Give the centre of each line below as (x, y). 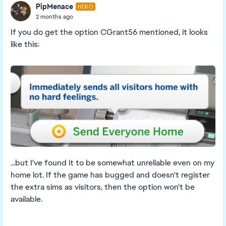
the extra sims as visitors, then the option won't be (103, 187)
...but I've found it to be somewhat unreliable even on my (112, 163)
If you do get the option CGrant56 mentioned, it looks (109, 32)
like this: (25, 44)
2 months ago (54, 16)
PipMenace (54, 6)
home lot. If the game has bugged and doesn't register (110, 175)
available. (26, 199)
